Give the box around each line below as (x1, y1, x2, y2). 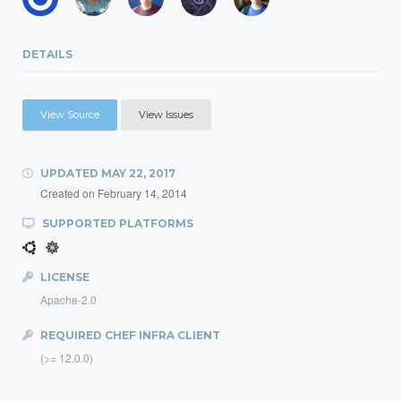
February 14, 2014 (98, 185, 187, 200)
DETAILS (22, 47, 73, 61)
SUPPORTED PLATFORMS (39, 217, 193, 230)
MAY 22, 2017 (101, 166, 175, 180)
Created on (40, 185, 98, 200)
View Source (40, 108, 99, 121)
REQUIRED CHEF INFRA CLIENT (38, 328, 220, 342)
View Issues (139, 108, 193, 121)
